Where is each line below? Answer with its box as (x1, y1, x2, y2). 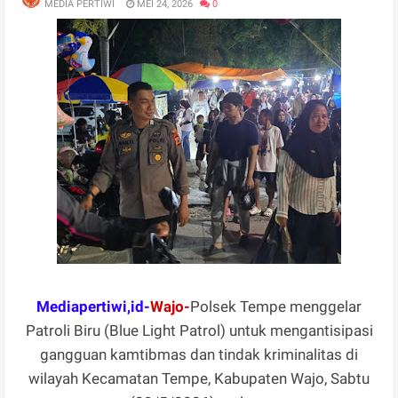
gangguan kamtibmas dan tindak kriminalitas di (40, 345, 358, 363)
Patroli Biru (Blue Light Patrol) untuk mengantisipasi (25, 321, 373, 339)
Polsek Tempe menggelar (190, 297, 362, 315)
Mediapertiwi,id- (36, 297, 150, 315)
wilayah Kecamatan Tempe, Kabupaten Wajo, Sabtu (28, 369, 370, 387)
